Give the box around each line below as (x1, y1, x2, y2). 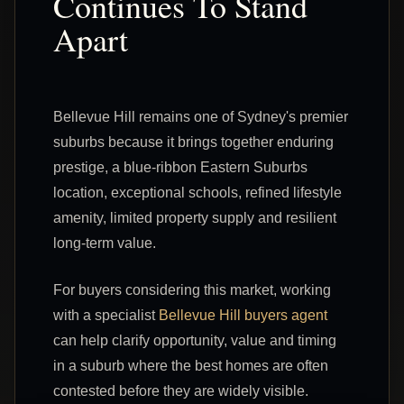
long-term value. (53, 234, 156, 251)
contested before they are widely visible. (53, 382, 308, 399)
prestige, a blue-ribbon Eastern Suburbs (53, 159, 308, 175)
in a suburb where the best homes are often (53, 357, 328, 373)
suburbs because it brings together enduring (53, 133, 334, 150)
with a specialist (53, 307, 159, 323)
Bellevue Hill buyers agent (159, 307, 327, 323)
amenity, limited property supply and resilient (53, 209, 336, 225)
